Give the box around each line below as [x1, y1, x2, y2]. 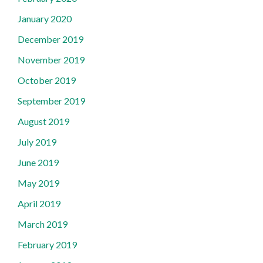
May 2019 [18, 177, 59, 188]
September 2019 [18, 95, 85, 106]
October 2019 [18, 75, 76, 86]
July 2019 [18, 136, 56, 147]
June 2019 [18, 157, 59, 168]
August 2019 [18, 116, 69, 127]
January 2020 [18, 13, 72, 24]
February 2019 [18, 239, 77, 250]
